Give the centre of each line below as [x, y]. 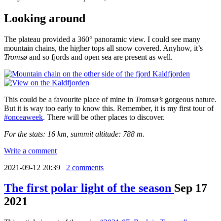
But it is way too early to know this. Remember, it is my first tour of [109, 108]
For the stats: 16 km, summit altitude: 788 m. [74, 134]
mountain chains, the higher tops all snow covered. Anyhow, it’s [103, 48]
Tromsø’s [149, 99]
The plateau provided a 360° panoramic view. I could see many [102, 39]
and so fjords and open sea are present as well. [100, 57]
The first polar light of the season [89, 188]
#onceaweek [23, 117]
